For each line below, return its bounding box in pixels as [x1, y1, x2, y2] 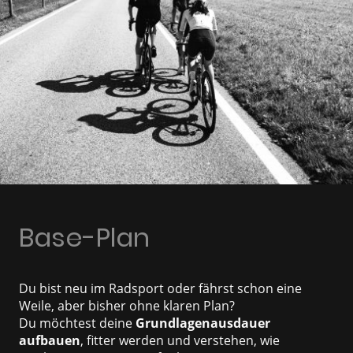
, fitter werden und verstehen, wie [80, 331, 280, 349]
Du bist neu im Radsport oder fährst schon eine [19, 279, 302, 297]
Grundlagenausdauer [136, 314, 270, 332]
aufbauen [19, 331, 80, 349]
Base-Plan [19, 219, 150, 257]
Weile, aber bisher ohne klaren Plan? [19, 296, 235, 314]
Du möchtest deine [19, 314, 136, 332]
